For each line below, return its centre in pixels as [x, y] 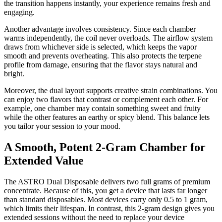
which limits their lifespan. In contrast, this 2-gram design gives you [109, 208]
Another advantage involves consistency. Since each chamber [100, 29]
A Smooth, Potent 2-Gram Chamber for [105, 147]
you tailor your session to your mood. [62, 126]
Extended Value [44, 160]
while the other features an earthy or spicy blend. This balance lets [107, 117]
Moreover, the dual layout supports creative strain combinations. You [111, 90]
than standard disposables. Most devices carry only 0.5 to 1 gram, [106, 199]
